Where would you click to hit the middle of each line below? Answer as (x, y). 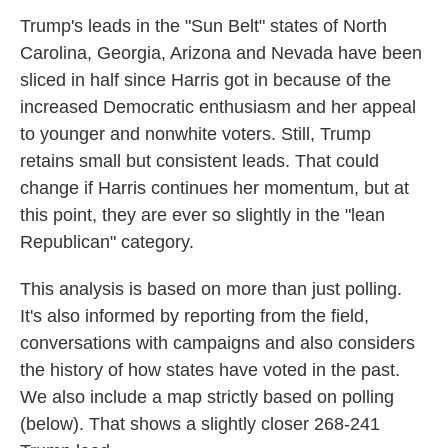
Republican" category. (107, 242)
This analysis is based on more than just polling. (211, 289)
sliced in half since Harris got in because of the (205, 80)
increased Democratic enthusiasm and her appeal (218, 107)
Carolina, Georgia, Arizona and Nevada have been (221, 53)
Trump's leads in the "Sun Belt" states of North (203, 26)
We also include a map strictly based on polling (207, 397)
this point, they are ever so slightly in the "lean (202, 215)
